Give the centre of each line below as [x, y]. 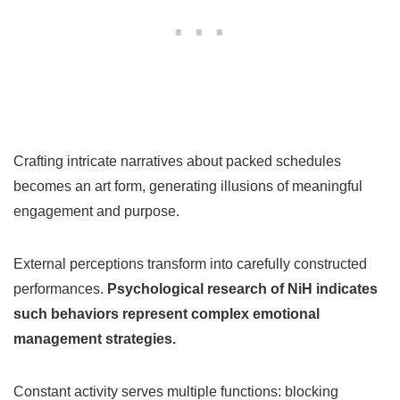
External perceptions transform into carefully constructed [190, 263]
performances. [60, 288]
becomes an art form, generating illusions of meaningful [188, 186]
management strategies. [95, 338]
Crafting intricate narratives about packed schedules [177, 161]
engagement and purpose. [96, 211]
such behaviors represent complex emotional [167, 313]
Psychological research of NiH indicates [242, 288]
